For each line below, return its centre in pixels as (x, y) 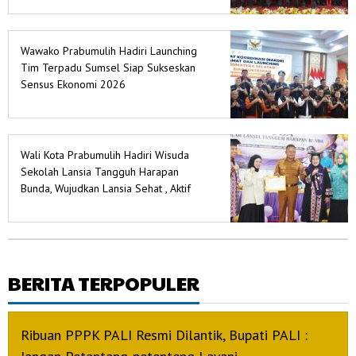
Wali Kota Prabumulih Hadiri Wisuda (105, 155)
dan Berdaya (51, 205)
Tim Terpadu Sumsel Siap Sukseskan (108, 68)
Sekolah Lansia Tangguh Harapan (100, 172)
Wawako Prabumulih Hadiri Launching (109, 51)
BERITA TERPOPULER (104, 283)
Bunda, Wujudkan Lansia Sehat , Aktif (106, 189)
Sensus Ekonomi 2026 (73, 85)
